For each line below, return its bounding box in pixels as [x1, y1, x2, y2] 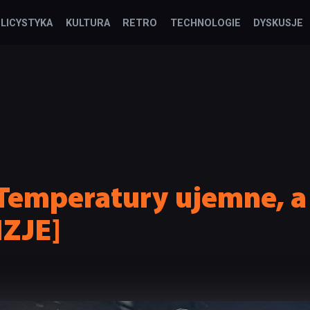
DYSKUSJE [253, 17, 303, 29]
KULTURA [65, 17, 110, 29]
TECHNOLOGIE [170, 17, 241, 29]
